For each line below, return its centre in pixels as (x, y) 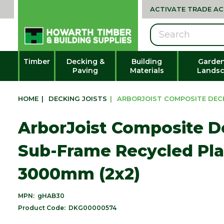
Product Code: (42, 207)
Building (147, 61)
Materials (147, 70)
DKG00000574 (92, 207)
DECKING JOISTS (78, 98)
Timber (37, 61)
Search (156, 29)
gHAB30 (51, 195)
